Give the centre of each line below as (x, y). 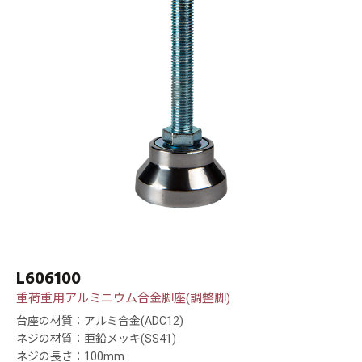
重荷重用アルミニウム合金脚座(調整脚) (123, 299)
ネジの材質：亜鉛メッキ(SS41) (96, 339)
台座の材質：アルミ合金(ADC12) (100, 321)
